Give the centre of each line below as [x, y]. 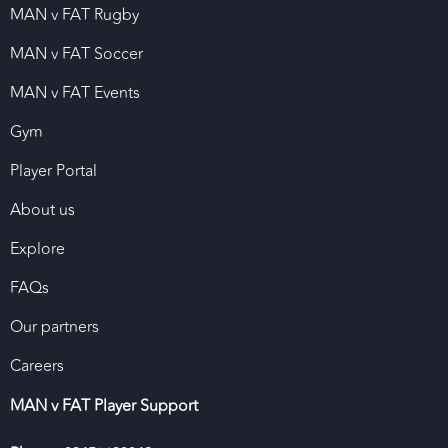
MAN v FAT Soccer [76, 54]
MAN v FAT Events [75, 93]
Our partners [54, 327]
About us [42, 210]
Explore [37, 249]
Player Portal [53, 171]
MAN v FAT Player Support [104, 406]
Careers [37, 366]
